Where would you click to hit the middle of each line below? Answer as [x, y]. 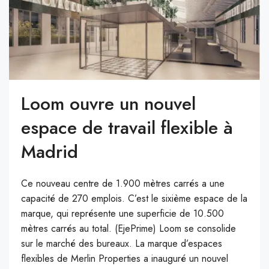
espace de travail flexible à [127, 127]
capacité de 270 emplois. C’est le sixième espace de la [134, 198]
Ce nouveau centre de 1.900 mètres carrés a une [123, 183]
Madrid [50, 151]
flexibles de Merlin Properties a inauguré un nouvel [125, 258]
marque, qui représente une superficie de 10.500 [122, 213]
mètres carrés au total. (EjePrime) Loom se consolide [128, 228]
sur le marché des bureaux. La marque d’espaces [122, 243]
